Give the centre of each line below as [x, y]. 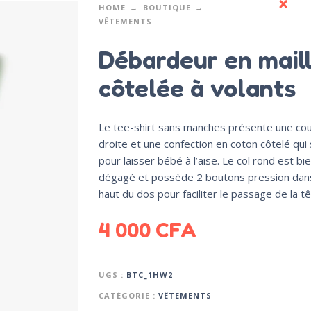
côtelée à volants [197, 88]
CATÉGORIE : [128, 296]
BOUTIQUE [167, 8]
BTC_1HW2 [149, 275]
